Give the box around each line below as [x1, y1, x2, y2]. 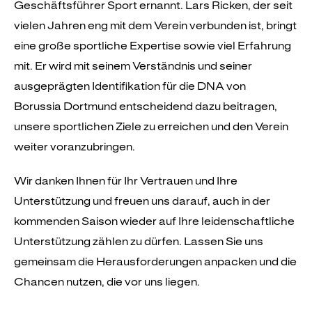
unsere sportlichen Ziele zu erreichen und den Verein [14, 118, 288, 134]
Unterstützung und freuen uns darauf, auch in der [14, 193, 270, 208]
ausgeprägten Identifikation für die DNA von [14, 78, 246, 93]
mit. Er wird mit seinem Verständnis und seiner [14, 58, 252, 73]
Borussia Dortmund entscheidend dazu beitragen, [14, 98, 277, 114]
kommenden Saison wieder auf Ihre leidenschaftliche [14, 213, 295, 228]
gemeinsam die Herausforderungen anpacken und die [14, 253, 297, 269]
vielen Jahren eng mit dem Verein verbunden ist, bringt [14, 17, 297, 33]
